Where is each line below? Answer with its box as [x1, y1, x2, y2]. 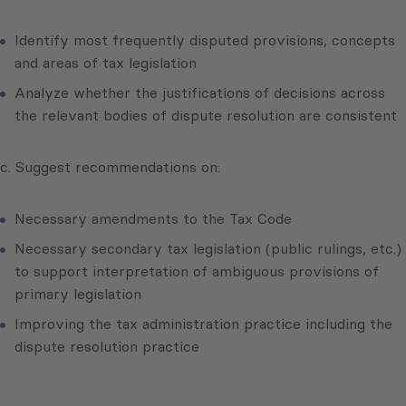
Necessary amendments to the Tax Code [14, 209, 292, 228]
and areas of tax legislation [14, 53, 197, 72]
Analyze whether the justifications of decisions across [14, 83, 385, 102]
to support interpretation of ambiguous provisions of [14, 262, 379, 281]
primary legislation [14, 285, 141, 304]
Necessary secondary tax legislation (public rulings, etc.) [14, 239, 401, 258]
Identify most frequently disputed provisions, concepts [14, 31, 395, 50]
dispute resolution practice [14, 337, 199, 356]
